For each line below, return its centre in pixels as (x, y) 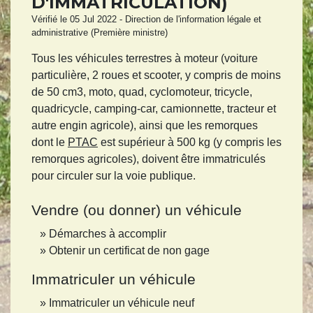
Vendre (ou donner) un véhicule (137, 210)
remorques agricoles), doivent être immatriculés (148, 159)
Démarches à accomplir (108, 234)
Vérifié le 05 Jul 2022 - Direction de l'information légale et (146, 20)
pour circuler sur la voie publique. (114, 176)
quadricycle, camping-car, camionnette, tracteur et (154, 109)
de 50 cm (54, 92)
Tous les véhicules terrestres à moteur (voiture (145, 59)
